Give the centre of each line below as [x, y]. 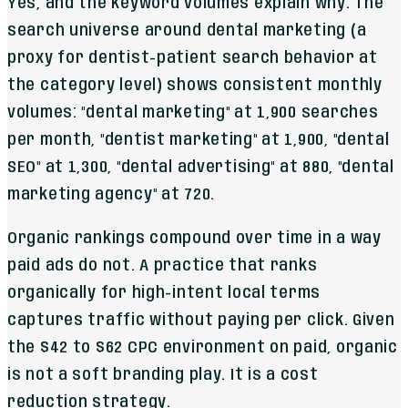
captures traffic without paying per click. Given [201, 320]
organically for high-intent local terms [164, 293]
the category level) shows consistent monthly [195, 85]
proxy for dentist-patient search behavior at [193, 58]
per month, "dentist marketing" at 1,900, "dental [199, 140]
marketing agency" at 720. [112, 194]
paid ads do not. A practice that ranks [163, 265]
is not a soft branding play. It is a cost [163, 375]
